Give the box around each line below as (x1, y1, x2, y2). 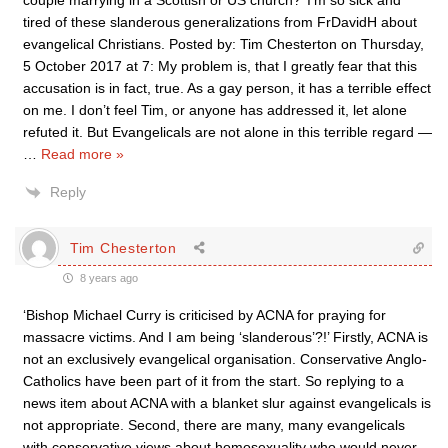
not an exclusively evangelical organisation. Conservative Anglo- (23, 351, 427, 367)
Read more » (41, 146, 124, 162)
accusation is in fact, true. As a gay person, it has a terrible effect (23, 80, 431, 96)
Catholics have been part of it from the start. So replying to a (23, 373, 404, 389)
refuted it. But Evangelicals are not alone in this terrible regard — (23, 124, 432, 140)
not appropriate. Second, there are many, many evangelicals (23, 417, 405, 433)
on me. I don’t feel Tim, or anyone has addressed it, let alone (23, 102, 407, 118)
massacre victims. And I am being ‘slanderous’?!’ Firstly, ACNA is (23, 329, 428, 345)
